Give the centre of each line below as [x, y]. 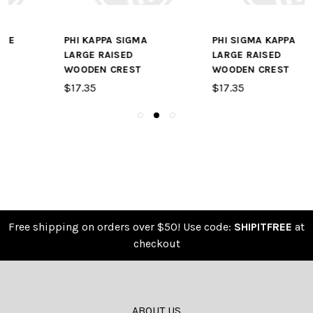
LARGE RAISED [70, 55]
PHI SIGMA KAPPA [78, 41]
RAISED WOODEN [224, 55]
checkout [156, 244]
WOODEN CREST [74, 70]
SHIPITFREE [263, 227]
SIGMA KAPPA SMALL [234, 41]
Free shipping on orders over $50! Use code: [121, 227]
